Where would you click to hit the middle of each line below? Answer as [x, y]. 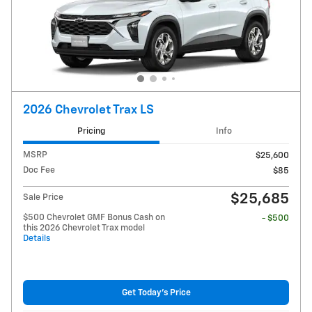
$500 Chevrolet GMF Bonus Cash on [94, 218]
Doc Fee [39, 171]
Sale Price [43, 198]
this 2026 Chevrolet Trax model [84, 228]
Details [37, 239]
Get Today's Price [156, 292]
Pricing [91, 131]
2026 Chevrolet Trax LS [88, 110]
